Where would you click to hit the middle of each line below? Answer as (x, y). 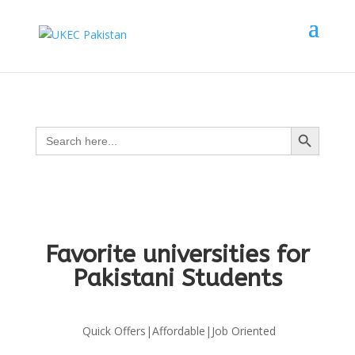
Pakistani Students (177, 278)
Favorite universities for (177, 254)
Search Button (306, 126)
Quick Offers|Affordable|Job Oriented (177, 331)
